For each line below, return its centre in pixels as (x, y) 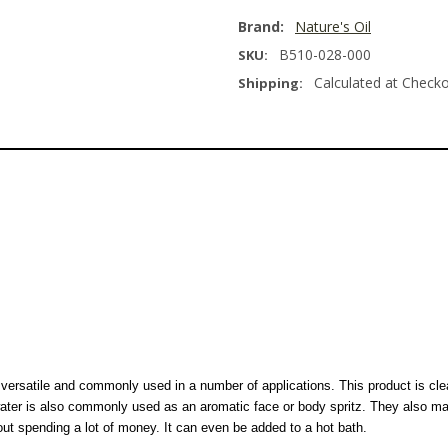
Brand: (261, 27)
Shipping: (270, 83)
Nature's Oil (333, 27)
